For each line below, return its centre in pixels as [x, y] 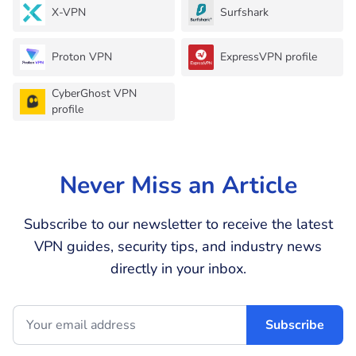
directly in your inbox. [178, 268]
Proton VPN [82, 56]
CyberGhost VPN [94, 93]
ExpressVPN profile [269, 56]
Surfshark [244, 12]
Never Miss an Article [178, 185]
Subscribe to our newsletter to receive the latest [178, 224]
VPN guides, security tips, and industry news [178, 246]
